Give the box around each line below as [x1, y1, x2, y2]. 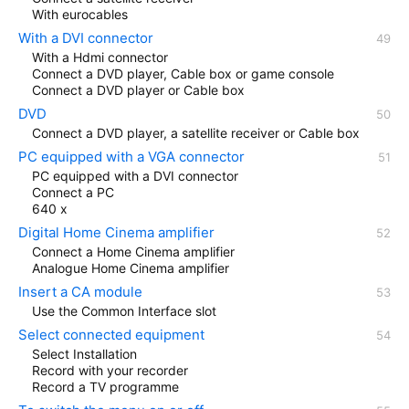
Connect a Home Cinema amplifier [32, 243, 235, 259]
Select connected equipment [18, 325, 204, 343]
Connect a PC [32, 184, 114, 200]
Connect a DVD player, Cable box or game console [32, 65, 334, 81]
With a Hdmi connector [32, 48, 168, 65]
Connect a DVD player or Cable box [32, 81, 245, 98]
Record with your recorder [32, 362, 188, 378]
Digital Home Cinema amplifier [18, 223, 215, 241]
